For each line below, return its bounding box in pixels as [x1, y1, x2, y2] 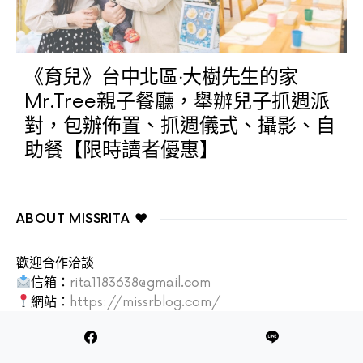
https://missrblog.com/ [70, 293, 221, 310]
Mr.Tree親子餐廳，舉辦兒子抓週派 [24, 89, 330, 113]
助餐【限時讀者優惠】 [24, 138, 219, 162]
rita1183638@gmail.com [70, 274, 211, 291]
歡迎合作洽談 [16, 254, 94, 271]
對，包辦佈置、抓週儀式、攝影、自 [24, 113, 335, 138]
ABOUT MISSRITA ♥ [16, 211, 148, 227]
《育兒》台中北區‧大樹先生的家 [24, 65, 298, 89]
